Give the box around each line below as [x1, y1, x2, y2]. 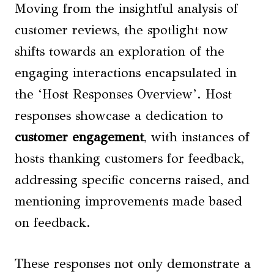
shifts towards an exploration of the [15, 43, 224, 60]
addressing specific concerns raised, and [15, 172, 250, 188]
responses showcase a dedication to [15, 108, 223, 124]
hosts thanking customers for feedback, [15, 150, 244, 167]
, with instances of [144, 129, 250, 146]
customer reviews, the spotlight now [15, 22, 228, 39]
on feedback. [15, 215, 91, 231]
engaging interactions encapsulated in [15, 65, 237, 81]
